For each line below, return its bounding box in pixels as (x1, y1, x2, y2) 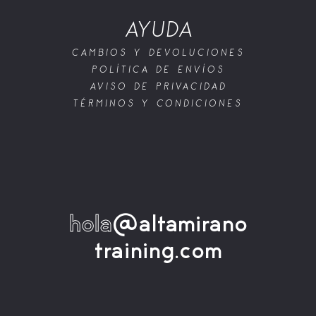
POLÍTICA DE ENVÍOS (91, 63, 225, 76)
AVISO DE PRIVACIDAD (89, 80, 227, 93)
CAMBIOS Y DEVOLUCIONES (71, 47, 245, 59)
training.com (94, 238, 222, 266)
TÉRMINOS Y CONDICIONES (73, 97, 243, 110)
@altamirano (111, 211, 248, 239)
